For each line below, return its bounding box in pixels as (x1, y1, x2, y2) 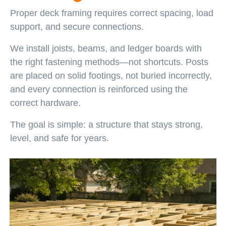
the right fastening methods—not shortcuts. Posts (10, 56, 208, 67)
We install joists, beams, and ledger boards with (10, 43, 202, 53)
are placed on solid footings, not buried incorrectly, (10, 70, 212, 81)
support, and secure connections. (10, 21, 144, 32)
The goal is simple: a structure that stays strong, (10, 119, 203, 130)
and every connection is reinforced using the (10, 84, 188, 94)
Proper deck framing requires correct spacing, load (10, 8, 213, 18)
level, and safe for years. (10, 133, 109, 143)
